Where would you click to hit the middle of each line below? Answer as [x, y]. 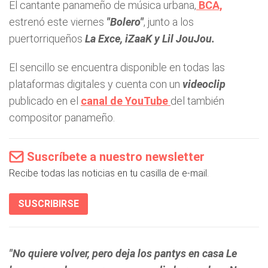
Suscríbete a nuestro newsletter [116, 157]
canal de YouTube [126, 101]
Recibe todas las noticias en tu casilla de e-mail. [109, 173]
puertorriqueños [46, 39]
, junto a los [169, 22]
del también [197, 101]
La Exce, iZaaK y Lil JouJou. [149, 39]
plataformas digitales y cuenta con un [96, 84]
